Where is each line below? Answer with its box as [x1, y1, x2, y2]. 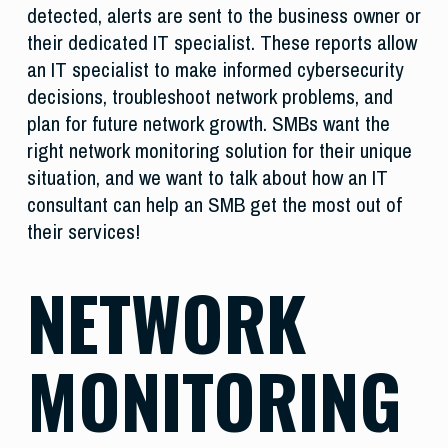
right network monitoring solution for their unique [26, 136, 412, 166]
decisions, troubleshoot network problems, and [26, 82, 393, 112]
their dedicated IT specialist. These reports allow [26, 28, 417, 58]
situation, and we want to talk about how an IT [26, 163, 388, 193]
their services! [26, 217, 150, 247]
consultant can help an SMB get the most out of [26, 190, 402, 220]
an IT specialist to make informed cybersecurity [26, 55, 404, 85]
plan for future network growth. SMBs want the [26, 109, 390, 139]
